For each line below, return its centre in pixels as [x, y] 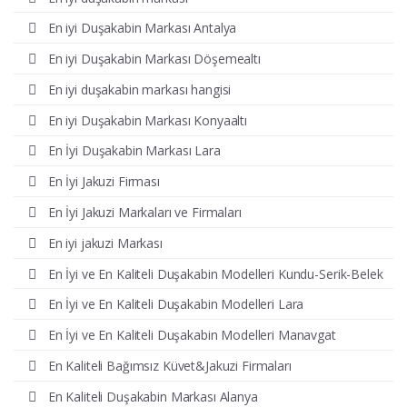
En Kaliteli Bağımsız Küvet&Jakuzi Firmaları [169, 365]
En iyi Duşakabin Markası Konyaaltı [148, 120]
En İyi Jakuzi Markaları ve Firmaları [144, 213]
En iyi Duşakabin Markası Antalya [142, 28]
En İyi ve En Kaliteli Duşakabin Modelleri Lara [176, 304]
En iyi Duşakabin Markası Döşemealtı [154, 59]
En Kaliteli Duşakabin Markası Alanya [153, 396]
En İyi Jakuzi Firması [104, 182]
